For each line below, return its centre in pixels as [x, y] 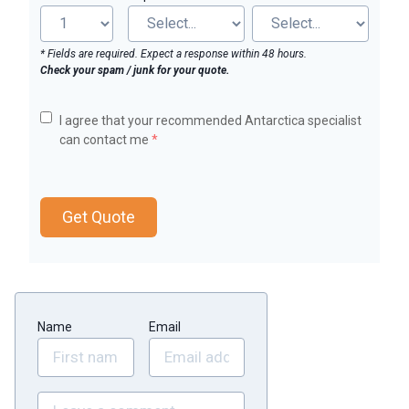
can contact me [105, 139]
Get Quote [99, 216]
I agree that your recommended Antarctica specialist [210, 120]
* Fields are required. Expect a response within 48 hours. [173, 53]
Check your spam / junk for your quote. [135, 70]
